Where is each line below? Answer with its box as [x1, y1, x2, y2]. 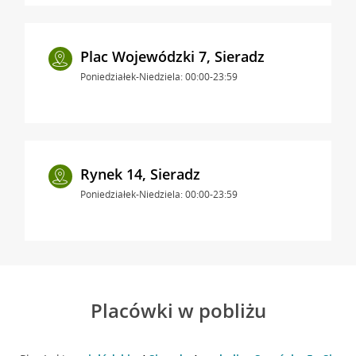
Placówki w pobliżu [90, 296, 266, 323]
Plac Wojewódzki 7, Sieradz [79, 46, 265, 66]
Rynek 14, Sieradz [79, 164, 200, 184]
